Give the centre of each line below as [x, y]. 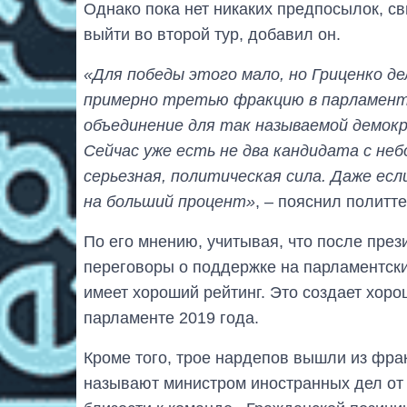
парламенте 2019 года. [171, 318]
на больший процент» [169, 201]
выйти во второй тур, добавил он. [212, 34]
